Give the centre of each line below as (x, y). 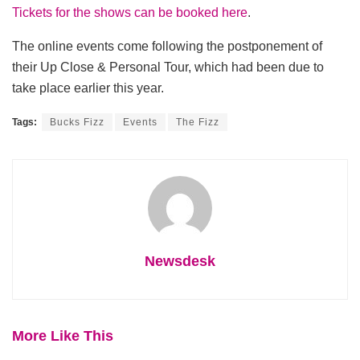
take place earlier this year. (88, 88)
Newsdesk (180, 262)
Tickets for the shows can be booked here (130, 13)
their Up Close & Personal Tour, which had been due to (168, 67)
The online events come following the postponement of (167, 47)
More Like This (63, 336)
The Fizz (198, 123)
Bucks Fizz (77, 123)
